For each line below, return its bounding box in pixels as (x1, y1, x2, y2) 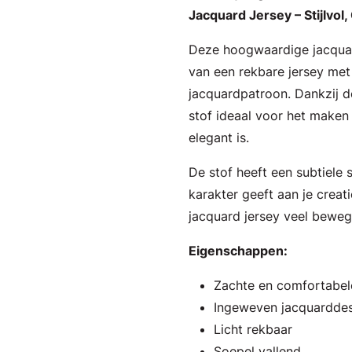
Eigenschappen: (189, 243, 288, 258)
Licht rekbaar (214, 321, 292, 337)
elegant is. (189, 130, 249, 145)
